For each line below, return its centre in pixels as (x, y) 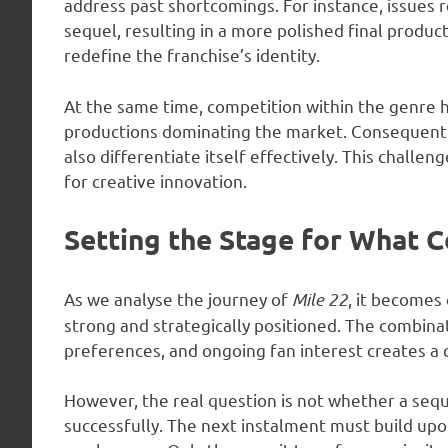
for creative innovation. (155, 180)
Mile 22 (320, 298)
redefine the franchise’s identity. (192, 55)
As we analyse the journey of (178, 298)
